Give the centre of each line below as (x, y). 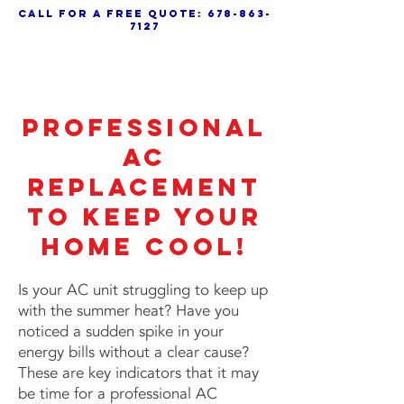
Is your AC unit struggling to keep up (143, 290)
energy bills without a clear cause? (133, 352)
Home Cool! (144, 246)
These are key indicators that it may (138, 373)
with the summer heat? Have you (129, 311)
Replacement (144, 187)
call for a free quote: (112, 14)
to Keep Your (144, 216)
